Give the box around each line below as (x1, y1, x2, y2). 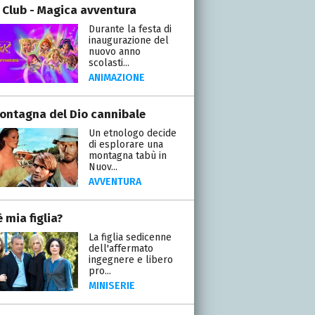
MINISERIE (88, 279, 135, 292)
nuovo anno (88, 45, 141, 58)
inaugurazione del (88, 34, 169, 46)
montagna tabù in (88, 149, 167, 162)
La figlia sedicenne (88, 231, 172, 243)
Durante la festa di (88, 22, 172, 35)
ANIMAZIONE (88, 71, 145, 84)
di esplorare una (88, 138, 163, 150)
